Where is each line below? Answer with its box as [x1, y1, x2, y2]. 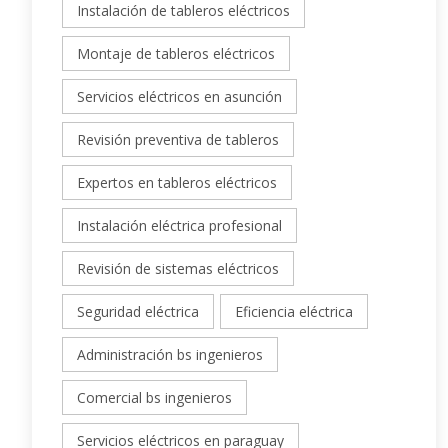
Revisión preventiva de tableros [77, 130, 279, 150]
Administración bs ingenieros [77, 345, 263, 365]
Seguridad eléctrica [77, 302, 199, 322]
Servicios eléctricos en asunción [77, 87, 282, 107]
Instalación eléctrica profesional [77, 216, 282, 236]
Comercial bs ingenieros [77, 388, 232, 408]
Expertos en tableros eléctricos [77, 173, 277, 193]
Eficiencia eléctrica [235, 302, 353, 322]
